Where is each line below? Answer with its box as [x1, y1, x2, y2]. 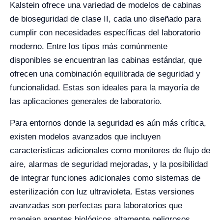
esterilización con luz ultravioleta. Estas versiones [10, 187, 194, 196]
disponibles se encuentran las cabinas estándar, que [10, 55, 202, 65]
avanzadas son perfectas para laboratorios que [10, 201, 182, 210]
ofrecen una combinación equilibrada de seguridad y [10, 69, 200, 79]
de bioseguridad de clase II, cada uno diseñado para [10, 14, 201, 24]
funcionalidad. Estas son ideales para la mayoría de [10, 83, 199, 92]
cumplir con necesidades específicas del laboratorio [10, 28, 200, 37]
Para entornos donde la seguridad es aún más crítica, [10, 118, 206, 128]
